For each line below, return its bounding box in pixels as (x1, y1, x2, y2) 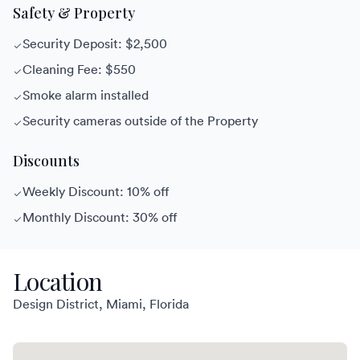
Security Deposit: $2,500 (22, 35, 167, 52)
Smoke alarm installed (22, 87, 149, 104)
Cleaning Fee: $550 (22, 61, 136, 78)
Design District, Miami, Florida (13, 296, 189, 313)
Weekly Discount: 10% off (22, 183, 169, 200)
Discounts (13, 151, 80, 171)
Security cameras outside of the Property (22, 112, 258, 129)
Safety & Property (13, 3, 135, 23)
